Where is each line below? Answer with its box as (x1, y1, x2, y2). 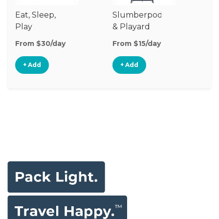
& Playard (112, 22, 150, 31)
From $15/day (112, 39, 161, 48)
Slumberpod (112, 10, 163, 20)
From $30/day (15, 39, 66, 48)
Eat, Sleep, (15, 10, 56, 20)
